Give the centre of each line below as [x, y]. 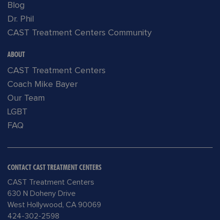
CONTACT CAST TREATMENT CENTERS [55, 168]
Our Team [26, 98]
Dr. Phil [21, 19]
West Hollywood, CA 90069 [54, 205]
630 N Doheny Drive [41, 194]
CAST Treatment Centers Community [80, 33]
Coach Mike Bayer [42, 85]
